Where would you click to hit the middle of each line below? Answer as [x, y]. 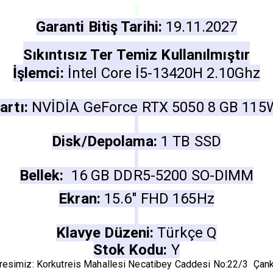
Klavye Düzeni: [107, 233]
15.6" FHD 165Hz [159, 199]
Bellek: [45, 176]
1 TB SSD [191, 142]
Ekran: [82, 199]
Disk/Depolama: [105, 142]
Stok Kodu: [132, 250]
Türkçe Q [187, 233]
